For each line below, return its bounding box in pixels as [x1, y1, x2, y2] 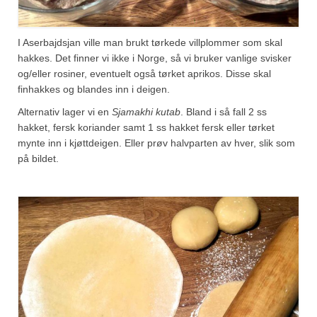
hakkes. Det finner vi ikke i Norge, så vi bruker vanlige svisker [18, 52, 292, 64]
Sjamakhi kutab [112, 106, 180, 118]
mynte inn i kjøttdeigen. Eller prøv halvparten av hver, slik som [18, 137, 295, 149]
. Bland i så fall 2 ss [180, 106, 267, 118]
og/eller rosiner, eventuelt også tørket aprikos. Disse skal [18, 68, 271, 80]
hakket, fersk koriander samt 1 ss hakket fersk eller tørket [18, 122, 275, 134]
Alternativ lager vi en [18, 106, 112, 118]
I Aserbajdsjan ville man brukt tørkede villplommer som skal [18, 37, 282, 49]
